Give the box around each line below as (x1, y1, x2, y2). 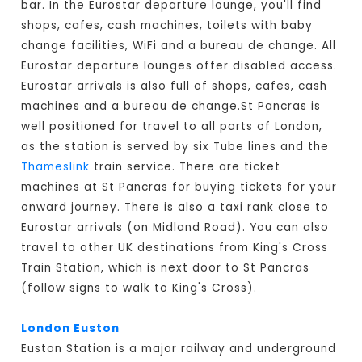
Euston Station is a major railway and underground (21, 341, 337, 357)
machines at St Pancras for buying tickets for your (21, 179, 338, 196)
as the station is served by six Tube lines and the (21, 139, 330, 155)
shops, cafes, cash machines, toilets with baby (21, 18, 314, 34)
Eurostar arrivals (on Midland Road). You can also (21, 220, 330, 236)
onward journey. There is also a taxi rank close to (21, 200, 330, 216)
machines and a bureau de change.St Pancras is (21, 99, 322, 115)
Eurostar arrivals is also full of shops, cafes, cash (21, 78, 328, 95)
